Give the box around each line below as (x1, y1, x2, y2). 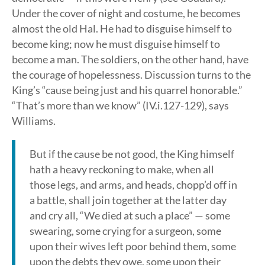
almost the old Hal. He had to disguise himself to (12, 22, 232, 35)
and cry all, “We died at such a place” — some (30, 209, 230, 222)
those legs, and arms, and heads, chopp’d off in (30, 178, 237, 191)
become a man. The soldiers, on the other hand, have (12, 53, 248, 66)
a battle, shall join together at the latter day (30, 193, 227, 206)
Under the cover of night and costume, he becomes (12, 7, 241, 20)
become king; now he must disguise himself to (12, 37, 220, 50)
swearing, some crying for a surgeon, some (30, 224, 221, 237)
